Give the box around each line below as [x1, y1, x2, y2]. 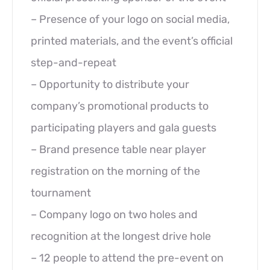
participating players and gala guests [31, 121, 216, 134]
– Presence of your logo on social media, [31, 13, 230, 26]
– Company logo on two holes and [31, 208, 198, 221]
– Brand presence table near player [31, 143, 206, 156]
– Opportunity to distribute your [31, 78, 189, 91]
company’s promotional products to [31, 99, 209, 113]
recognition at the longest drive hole [31, 230, 211, 243]
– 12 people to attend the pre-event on [31, 251, 224, 265]
